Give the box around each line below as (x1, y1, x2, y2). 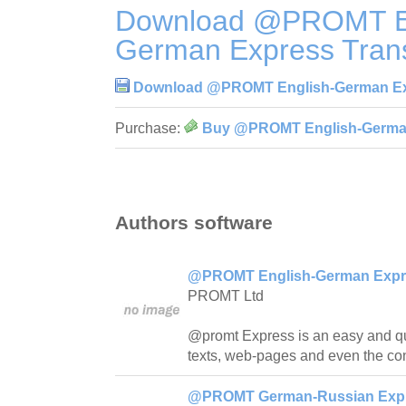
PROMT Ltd (188, 288, 264, 304)
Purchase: (115, 120, 184, 136)
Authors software (115, 212, 273, 234)
